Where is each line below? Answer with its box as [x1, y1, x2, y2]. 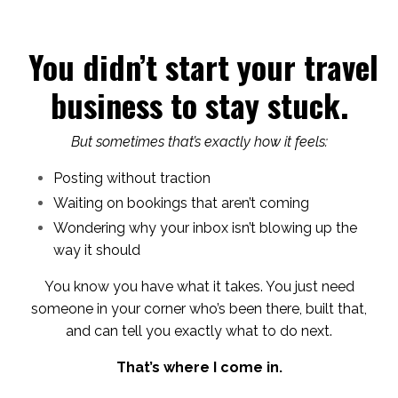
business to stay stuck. [50, 80, 348, 128]
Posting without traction [53, 169, 211, 187]
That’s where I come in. [115, 358, 283, 376]
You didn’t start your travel [28, 42, 378, 90]
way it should [53, 241, 140, 259]
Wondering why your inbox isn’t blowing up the [53, 219, 357, 236]
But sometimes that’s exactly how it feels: [70, 132, 328, 150]
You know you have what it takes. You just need [44, 277, 354, 295]
